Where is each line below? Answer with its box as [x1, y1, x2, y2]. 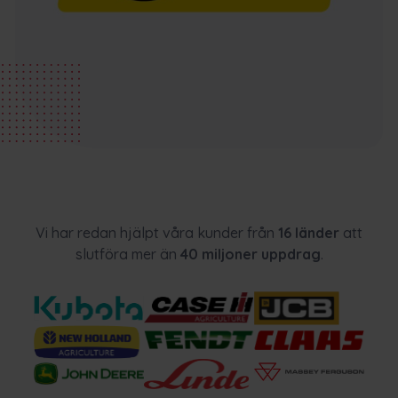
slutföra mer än [75, 244, 180, 263]
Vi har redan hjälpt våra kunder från [36, 223, 278, 242]
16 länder [278, 223, 339, 242]
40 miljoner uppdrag [179, 244, 321, 263]
